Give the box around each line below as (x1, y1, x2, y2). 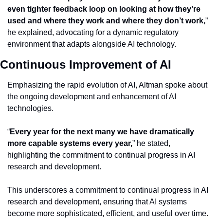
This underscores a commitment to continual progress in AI (7, 186, 208, 195)
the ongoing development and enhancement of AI (7, 92, 176, 101)
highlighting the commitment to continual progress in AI (7, 151, 195, 160)
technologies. (7, 104, 54, 113)
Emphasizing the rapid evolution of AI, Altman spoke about (7, 81, 207, 90)
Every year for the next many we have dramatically (10, 127, 194, 136)
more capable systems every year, (7, 139, 132, 148)
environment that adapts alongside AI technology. (7, 40, 176, 49)
